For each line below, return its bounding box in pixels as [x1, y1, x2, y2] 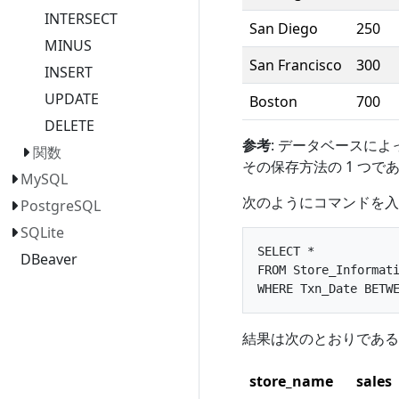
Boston [249, 91, 297, 111]
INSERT [44, 62, 93, 82]
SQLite [20, 223, 65, 242]
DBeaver [20, 249, 78, 269]
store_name [249, 370, 333, 391]
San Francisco [249, 54, 342, 75]
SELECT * [257, 243, 314, 258]
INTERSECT [44, 9, 118, 28]
